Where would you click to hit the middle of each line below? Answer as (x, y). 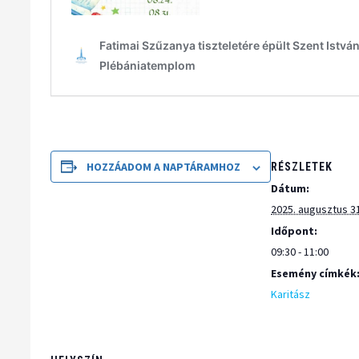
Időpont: (294, 230)
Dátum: (290, 188)
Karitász (291, 294)
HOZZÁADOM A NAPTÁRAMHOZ (164, 167)
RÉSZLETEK (302, 166)
